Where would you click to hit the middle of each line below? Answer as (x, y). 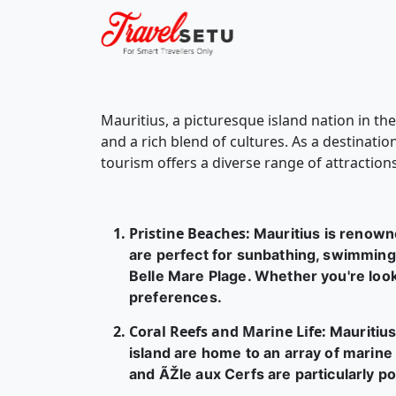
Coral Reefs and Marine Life (225, 331)
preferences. (175, 297)
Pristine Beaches (187, 233)
